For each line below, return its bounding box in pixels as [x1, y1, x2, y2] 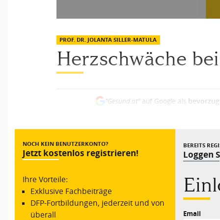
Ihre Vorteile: [23, 174, 68, 185]
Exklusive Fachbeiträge [30, 186, 112, 196]
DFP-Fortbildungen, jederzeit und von [30, 197, 165, 208]
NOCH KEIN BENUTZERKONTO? [23, 139, 109, 148]
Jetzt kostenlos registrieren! [23, 147, 139, 159]
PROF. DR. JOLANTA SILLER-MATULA [59, 35, 157, 44]
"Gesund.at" [105, 97, 140, 106]
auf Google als [139, 97, 188, 106]
